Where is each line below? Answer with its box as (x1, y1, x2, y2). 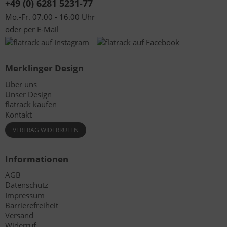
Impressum (5, 190, 45, 200)
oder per (5, 24, 37, 34)
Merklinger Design (5, 62, 84, 74)
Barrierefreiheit (5, 200, 58, 210)
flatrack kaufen (5, 99, 57, 109)
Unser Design (5, 89, 52, 99)
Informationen (5, 153, 68, 165)
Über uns (5, 79, 37, 89)
